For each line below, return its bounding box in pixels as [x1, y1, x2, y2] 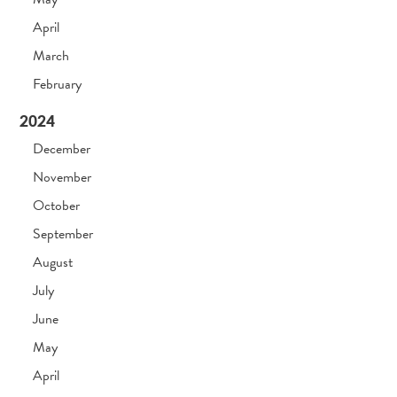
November [33, 167, 92, 189]
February [33, 74, 82, 96]
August [33, 252, 74, 274]
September [33, 223, 94, 245]
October [33, 195, 81, 217]
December [33, 138, 91, 160]
